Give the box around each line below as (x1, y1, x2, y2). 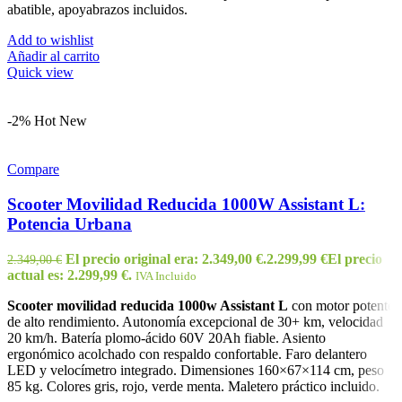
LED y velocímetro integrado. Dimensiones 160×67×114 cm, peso (7, 362, 384, 378)
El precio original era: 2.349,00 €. (66, 250, 267, 267)
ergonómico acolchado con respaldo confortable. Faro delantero (7, 345, 367, 362)
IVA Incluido (135, 268, 197, 283)
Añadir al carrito (7, 48, 100, 65)
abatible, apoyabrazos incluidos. (7, 2, 188, 18)
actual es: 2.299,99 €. (7, 267, 132, 283)
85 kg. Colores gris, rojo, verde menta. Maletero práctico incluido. (7, 378, 380, 394)
